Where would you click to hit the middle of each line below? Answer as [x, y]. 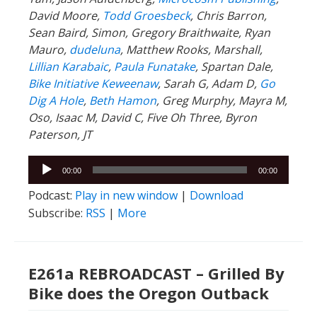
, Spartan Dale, [234, 66]
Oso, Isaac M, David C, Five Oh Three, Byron [143, 117]
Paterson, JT [60, 134]
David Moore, [64, 15]
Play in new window [126, 195]
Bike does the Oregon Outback [149, 293]
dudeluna [95, 49]
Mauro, [47, 49]
